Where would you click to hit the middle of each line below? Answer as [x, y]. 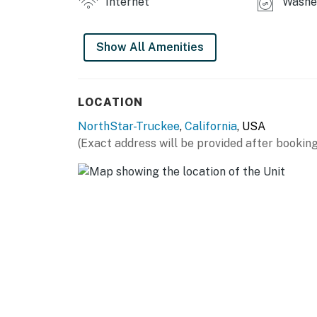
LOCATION [110, 103]
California [211, 127]
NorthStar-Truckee [129, 127]
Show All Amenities [150, 47]
